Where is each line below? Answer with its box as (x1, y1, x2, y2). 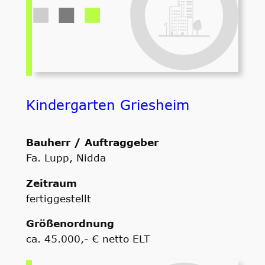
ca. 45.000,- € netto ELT (25, 232, 150, 245)
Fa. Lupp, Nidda (25, 151, 106, 163)
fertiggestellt (25, 192, 91, 204)
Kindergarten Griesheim (25, 96, 189, 113)
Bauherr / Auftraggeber (25, 135, 159, 148)
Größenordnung (25, 217, 114, 230)
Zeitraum (25, 176, 77, 189)
